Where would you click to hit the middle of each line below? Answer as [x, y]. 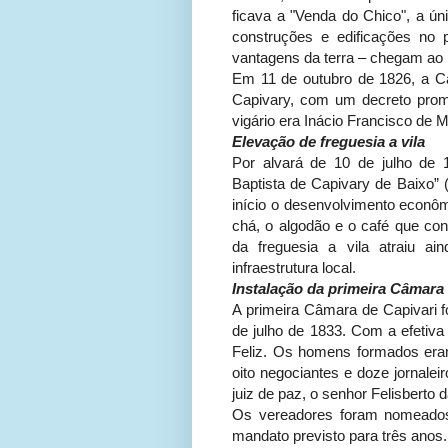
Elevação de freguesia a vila [328, 142]
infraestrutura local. [294, 268]
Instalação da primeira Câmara [338, 289]
